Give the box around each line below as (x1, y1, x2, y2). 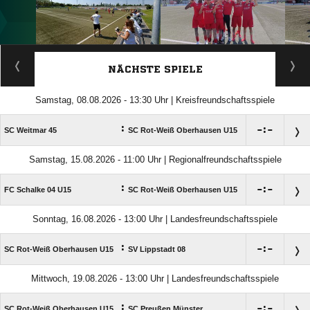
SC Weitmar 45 (4, 126, 57, 135)
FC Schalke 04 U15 (4, 185, 71, 194)
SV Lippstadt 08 (128, 245, 185, 254)
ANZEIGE (139, 48, 171, 56)
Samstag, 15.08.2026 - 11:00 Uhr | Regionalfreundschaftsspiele (28, 154, 282, 165)
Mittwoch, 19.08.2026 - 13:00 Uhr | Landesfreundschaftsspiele (31, 273, 279, 284)
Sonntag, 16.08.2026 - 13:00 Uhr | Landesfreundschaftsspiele (33, 214, 277, 225)
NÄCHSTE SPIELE (107, 64, 203, 75)
